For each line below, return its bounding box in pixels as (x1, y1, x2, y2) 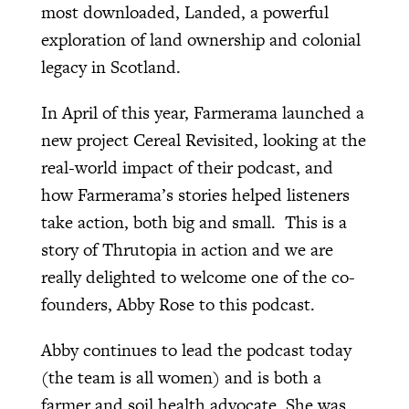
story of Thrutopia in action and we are (40, 236, 333, 262)
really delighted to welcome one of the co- (40, 264, 355, 289)
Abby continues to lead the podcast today (40, 337, 351, 362)
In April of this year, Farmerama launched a (40, 100, 364, 125)
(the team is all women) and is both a (40, 364, 321, 390)
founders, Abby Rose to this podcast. (40, 291, 320, 317)
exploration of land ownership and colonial (40, 26, 361, 52)
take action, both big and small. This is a (40, 209, 347, 235)
